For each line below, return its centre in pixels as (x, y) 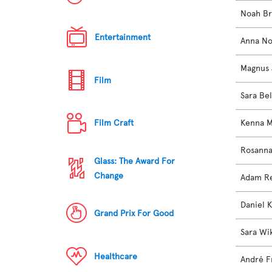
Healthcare (116, 256)
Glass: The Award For (135, 161)
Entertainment (123, 37)
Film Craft (114, 123)
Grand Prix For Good (134, 213)
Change (109, 175)
